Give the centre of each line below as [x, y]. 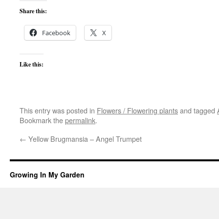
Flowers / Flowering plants [137, 110]
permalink [80, 120]
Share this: [33, 11]
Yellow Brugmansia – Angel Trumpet [84, 139]
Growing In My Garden [47, 175]
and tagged [197, 110]
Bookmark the [42, 120]
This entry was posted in [58, 110]
